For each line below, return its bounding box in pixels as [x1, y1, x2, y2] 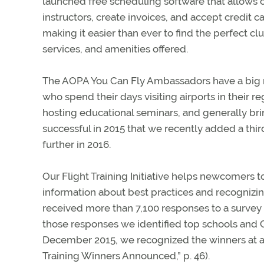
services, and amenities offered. [42, 43, 188, 55]
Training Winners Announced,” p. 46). [42, 250, 210, 262]
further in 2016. [42, 138, 111, 150]
